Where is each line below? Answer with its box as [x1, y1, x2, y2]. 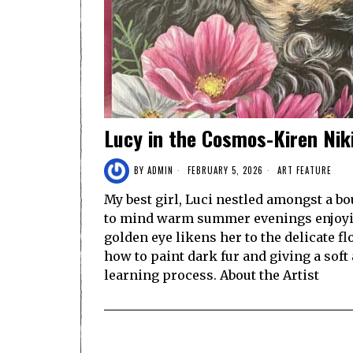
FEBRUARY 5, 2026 [184, 164, 263, 177]
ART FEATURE [277, 164, 332, 177]
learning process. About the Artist [104, 266, 319, 283]
